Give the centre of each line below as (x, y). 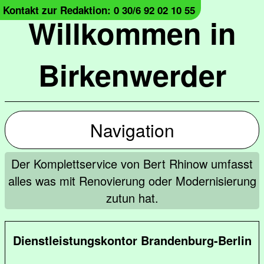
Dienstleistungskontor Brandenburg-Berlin (132, 240)
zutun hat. (132, 198)
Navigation (132, 130)
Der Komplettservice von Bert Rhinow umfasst (132, 164)
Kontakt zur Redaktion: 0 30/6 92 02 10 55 (99, 10)
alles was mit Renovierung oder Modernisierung (132, 181)
